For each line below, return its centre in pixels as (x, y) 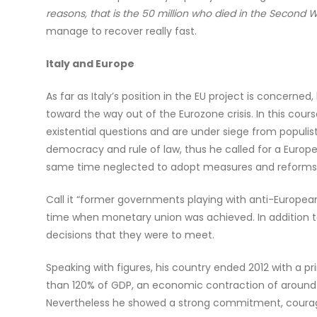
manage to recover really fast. (121, 31)
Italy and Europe (90, 64)
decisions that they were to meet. (130, 235)
